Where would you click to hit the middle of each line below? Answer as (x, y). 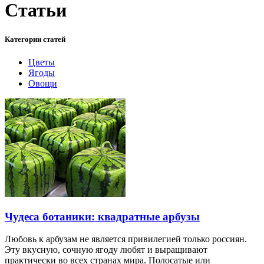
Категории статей (35, 39)
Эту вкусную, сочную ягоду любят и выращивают (106, 250)
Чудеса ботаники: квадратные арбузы (102, 216)
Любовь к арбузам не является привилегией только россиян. (126, 239)
